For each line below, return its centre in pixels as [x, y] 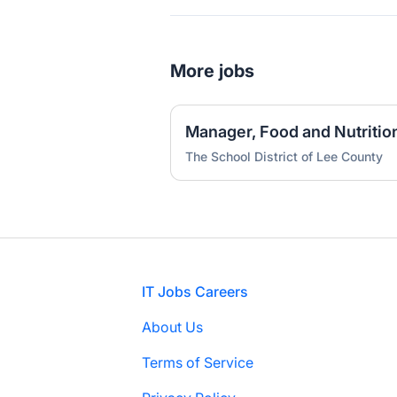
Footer [49, 291]
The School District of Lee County [284, 156]
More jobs [212, 71]
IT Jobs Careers [195, 292]
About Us [172, 327]
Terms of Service [198, 362]
